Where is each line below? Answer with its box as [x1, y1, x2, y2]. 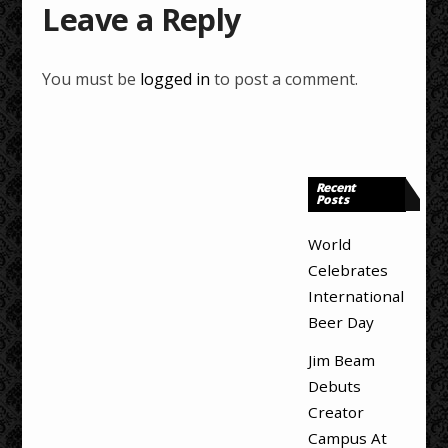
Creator [307, 401, 364, 422]
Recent [315, 179, 357, 197]
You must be [42, 68, 141, 91]
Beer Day [307, 311, 374, 332]
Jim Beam [307, 349, 375, 370]
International [307, 285, 404, 306]
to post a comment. [210, 68, 359, 91]
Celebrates [307, 259, 388, 280]
